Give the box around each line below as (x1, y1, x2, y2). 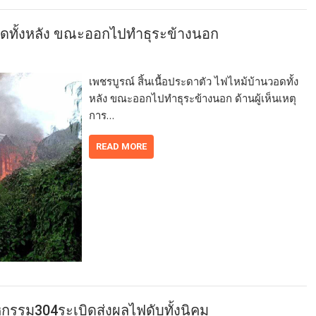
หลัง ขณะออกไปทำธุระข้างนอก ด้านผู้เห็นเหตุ (89, 90, 297, 105)
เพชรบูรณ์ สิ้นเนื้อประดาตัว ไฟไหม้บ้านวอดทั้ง (89, 73, 299, 88)
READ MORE (96, 140, 147, 152)
